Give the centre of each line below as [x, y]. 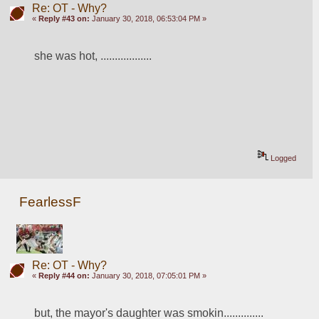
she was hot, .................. [93, 56]
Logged [283, 158]
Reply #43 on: [64, 18]
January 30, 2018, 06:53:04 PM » [148, 18]
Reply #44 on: [64, 276]
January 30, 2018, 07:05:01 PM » [148, 276]
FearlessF [51, 202]
